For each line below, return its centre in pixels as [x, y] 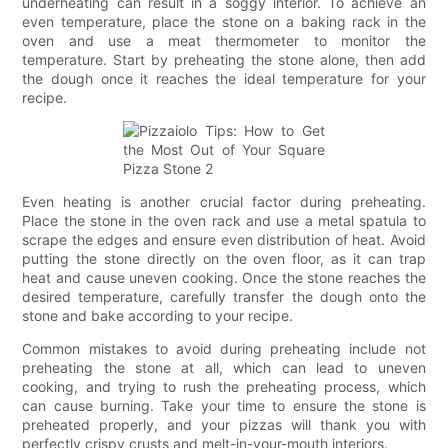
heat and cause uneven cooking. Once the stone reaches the [224, 277]
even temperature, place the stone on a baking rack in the [224, 21]
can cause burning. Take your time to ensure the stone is [224, 405]
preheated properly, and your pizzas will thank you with [224, 424]
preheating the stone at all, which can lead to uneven [224, 367]
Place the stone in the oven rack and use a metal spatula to [224, 220]
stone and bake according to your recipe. [158, 315]
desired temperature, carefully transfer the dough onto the [224, 296]
